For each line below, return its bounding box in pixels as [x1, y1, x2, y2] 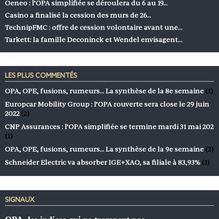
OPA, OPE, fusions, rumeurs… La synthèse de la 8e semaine [5, 87, 204, 95]
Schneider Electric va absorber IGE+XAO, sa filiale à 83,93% [5, 158, 200, 167]
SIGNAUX [5, 196, 34, 204]
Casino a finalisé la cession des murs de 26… [5, 11, 151, 19]
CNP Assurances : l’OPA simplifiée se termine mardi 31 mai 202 [5, 123, 214, 131]
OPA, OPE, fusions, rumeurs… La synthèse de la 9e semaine [5, 145, 204, 153]
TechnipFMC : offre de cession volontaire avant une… [5, 23, 182, 31]
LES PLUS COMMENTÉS [5, 72, 77, 81]
